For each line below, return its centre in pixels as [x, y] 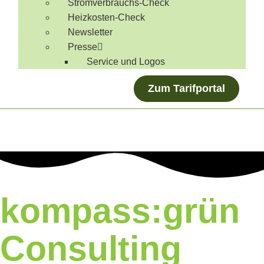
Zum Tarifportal [186, 88]
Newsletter [90, 32]
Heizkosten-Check [107, 17]
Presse [83, 47]
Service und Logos [126, 62]
